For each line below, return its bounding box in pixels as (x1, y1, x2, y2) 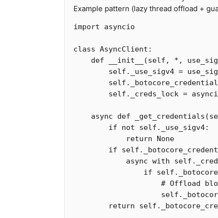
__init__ (109, 56, 144, 65)
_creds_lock (130, 90, 179, 98)
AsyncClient (100, 45, 148, 54)
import (73, 22, 100, 31)
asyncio (104, 22, 135, 31)
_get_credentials (135, 112, 205, 121)
